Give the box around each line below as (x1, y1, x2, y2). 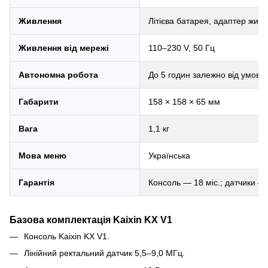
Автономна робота (19, 69, 98, 80)
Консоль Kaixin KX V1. (24, 231, 109, 241)
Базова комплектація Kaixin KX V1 (10, 214, 172, 225)
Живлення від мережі (19, 42, 109, 53)
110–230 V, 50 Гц (148, 42, 215, 53)
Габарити (19, 96, 59, 106)
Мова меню (19, 150, 66, 160)
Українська (148, 150, 190, 160)
